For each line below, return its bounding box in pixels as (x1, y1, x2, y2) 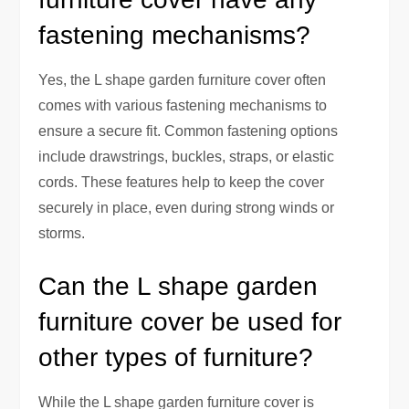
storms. (38, 225, 86, 241)
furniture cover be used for (38, 307, 342, 336)
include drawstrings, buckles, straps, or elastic (38, 148, 335, 164)
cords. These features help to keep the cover (38, 173, 325, 190)
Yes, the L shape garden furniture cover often (38, 71, 327, 88)
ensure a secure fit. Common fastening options (38, 122, 339, 139)
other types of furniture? (38, 342, 314, 372)
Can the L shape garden (38, 271, 319, 300)
